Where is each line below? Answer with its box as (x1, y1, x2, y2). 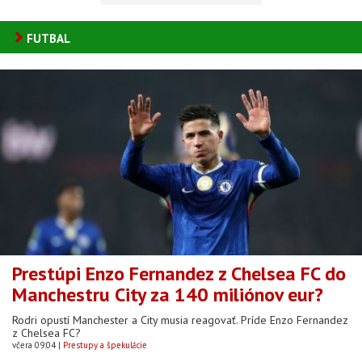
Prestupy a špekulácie (63, 339, 147, 351)
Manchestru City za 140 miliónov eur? (12, 281, 323, 307)
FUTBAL (27, 31, 70, 47)
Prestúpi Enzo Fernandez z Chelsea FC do (12, 260, 346, 286)
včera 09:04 (12, 339, 56, 351)
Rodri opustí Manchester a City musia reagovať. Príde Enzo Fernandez (12, 312, 348, 327)
